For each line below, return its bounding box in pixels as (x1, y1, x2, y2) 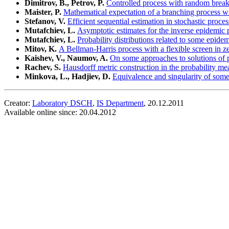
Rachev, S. (25, 63, 63, 72)
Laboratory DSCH (32, 99, 93, 108)
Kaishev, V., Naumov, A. (25, 54, 110, 63)
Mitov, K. (25, 44, 59, 54)
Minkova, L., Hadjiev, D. (25, 72, 112, 81)
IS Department (97, 99, 144, 108)
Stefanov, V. (25, 17, 67, 26)
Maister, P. (25, 8, 63, 17)
